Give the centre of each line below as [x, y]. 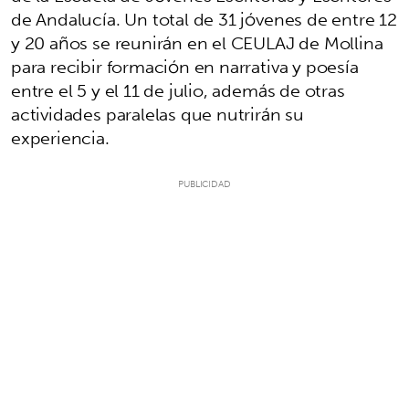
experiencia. [63, 138]
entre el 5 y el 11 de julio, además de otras [178, 91]
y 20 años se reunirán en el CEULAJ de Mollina [197, 43]
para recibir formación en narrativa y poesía [185, 67]
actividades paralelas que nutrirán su [157, 115]
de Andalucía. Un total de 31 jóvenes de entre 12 [204, 20]
